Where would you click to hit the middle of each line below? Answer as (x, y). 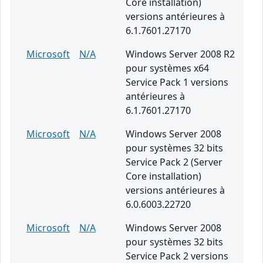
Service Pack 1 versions (177, 82)
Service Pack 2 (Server (174, 162)
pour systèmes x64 (167, 68)
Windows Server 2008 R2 (180, 54)
